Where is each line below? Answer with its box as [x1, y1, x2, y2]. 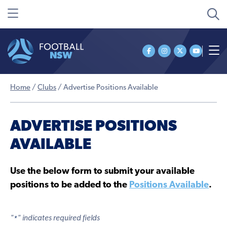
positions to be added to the [10, 180, 129, 190]
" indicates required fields [17, 214, 100, 222]
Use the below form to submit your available [10, 166, 195, 176]
